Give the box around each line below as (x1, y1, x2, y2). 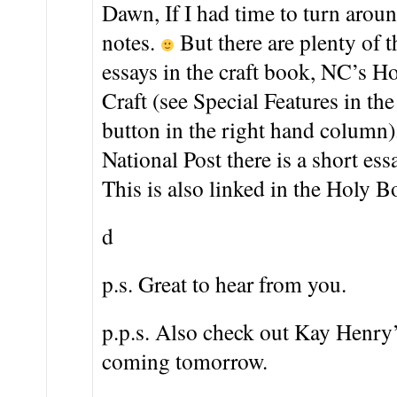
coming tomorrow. (102, 345, 268, 376)
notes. (102, 26, 160, 57)
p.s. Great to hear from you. (102, 268, 346, 299)
